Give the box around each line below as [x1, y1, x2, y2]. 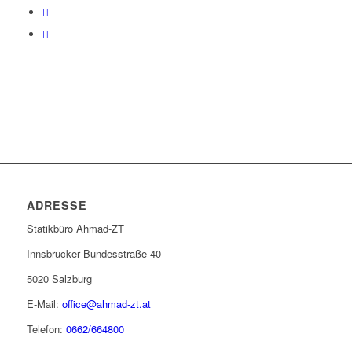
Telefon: [26, 321, 66, 337]
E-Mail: [26, 296, 62, 312]
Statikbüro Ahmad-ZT [26, 221, 124, 236]
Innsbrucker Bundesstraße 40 [26, 246, 161, 262]
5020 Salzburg [26, 271, 92, 287]
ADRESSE [26, 197, 87, 214]
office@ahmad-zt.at [61, 296, 151, 312]
